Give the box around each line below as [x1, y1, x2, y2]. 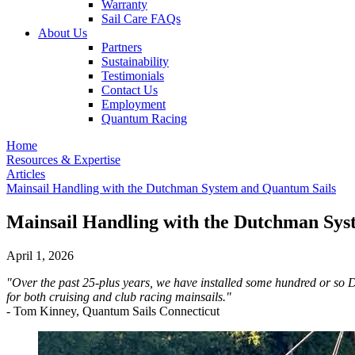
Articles [6, 167, 45, 181]
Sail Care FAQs [101, 12, 181, 25]
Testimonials [101, 69, 164, 82]
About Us [38, 26, 87, 40]
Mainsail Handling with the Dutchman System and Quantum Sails [6, 181, 336, 195]
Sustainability [101, 55, 169, 68]
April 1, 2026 [6, 248, 74, 262]
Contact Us [101, 83, 158, 97]
